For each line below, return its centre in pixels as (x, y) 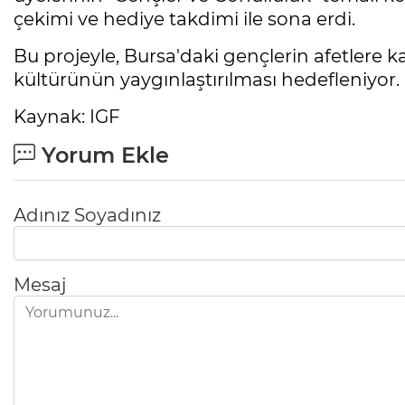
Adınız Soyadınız (87, 215)
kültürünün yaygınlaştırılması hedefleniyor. (207, 79)
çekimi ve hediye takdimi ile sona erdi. (184, 19)
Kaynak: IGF (67, 116)
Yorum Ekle (102, 155)
